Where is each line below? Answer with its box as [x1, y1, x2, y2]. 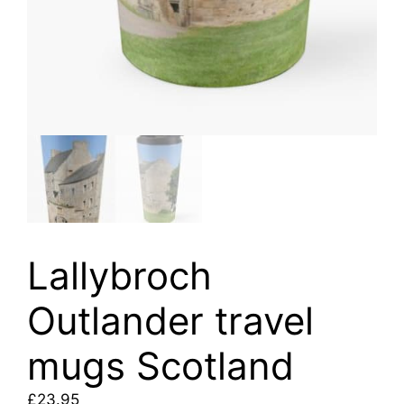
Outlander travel [27, 298, 314, 344]
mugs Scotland [27, 343, 294, 390]
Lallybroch [27, 252, 212, 299]
